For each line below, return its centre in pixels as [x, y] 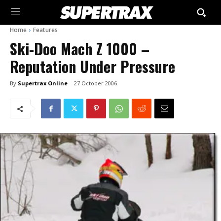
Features [45, 30]
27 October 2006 [95, 83]
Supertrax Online [43, 83]
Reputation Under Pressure [92, 66]
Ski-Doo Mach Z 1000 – [80, 49]
